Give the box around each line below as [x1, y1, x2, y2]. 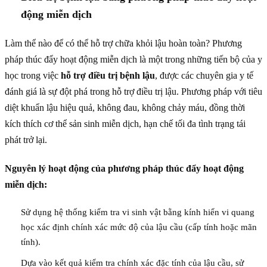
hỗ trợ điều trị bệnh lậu [61, 70, 155, 80]
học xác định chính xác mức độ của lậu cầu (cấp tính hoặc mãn [21, 222, 257, 232]
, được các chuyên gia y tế [155, 70, 253, 80]
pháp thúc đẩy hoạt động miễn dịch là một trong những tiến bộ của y [5, 54, 262, 64]
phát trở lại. [5, 134, 47, 145]
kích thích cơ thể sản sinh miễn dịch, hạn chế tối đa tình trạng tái [5, 118, 246, 129]
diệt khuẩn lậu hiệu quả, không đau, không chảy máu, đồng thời [5, 102, 245, 113]
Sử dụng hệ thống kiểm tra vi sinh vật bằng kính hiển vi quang [21, 207, 254, 218]
